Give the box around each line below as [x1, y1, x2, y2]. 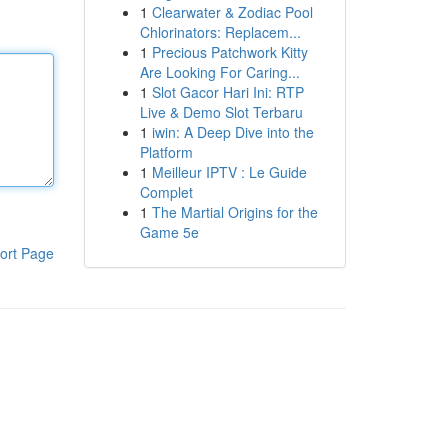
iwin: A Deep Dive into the [151, 122, 314, 142]
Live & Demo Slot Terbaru [139, 102, 303, 122]
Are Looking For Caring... [139, 62, 300, 82]
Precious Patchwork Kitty [151, 42, 308, 62]
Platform [139, 142, 193, 162]
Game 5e [139, 222, 199, 242]
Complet [139, 182, 193, 202]
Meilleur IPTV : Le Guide [151, 162, 307, 182]
